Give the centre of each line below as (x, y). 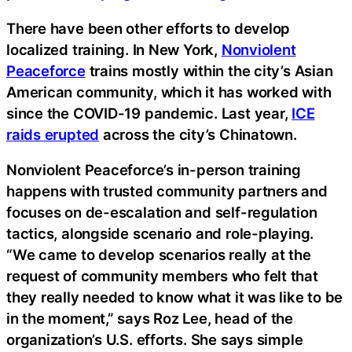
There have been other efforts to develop (148, 28)
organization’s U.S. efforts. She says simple (155, 340)
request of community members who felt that (162, 276)
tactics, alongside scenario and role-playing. (160, 234)
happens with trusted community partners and (167, 191)
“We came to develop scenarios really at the (159, 255)
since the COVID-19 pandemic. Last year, (149, 113)
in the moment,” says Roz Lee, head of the (150, 319)
